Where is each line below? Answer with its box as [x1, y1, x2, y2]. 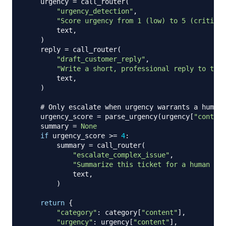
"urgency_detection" [56, 7, 133, 15]
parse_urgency [101, 112, 157, 121]
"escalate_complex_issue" [73, 150, 169, 159]
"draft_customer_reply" [56, 54, 145, 63]
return [40, 198, 65, 207]
